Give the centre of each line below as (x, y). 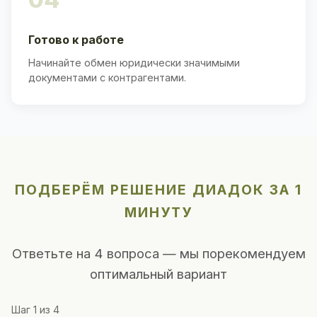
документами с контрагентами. (107, 77)
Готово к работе (76, 39)
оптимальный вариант (158, 273)
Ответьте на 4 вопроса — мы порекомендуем (158, 253)
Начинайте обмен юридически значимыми (134, 62)
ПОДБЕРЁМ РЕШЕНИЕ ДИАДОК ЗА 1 (158, 189)
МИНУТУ (158, 212)
